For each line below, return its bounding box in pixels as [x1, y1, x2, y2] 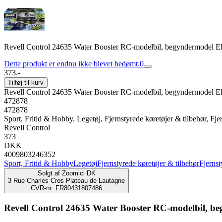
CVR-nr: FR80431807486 [31, 184, 102, 192]
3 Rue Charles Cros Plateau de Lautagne [8, 177, 125, 184]
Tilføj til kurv [8, 79, 44, 86]
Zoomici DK [61, 169, 96, 177]
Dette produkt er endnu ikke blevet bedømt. [4, 59, 140, 68]
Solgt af [37, 169, 60, 177]
